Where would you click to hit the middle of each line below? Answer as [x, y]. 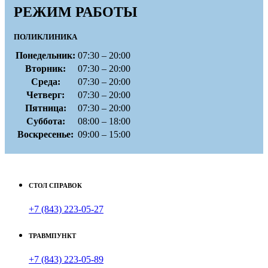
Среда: [45, 82]
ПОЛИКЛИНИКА [45, 37]
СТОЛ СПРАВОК [55, 186]
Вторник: [45, 69]
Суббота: [45, 121]
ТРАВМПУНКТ [52, 236]
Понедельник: [45, 56]
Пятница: [45, 108]
